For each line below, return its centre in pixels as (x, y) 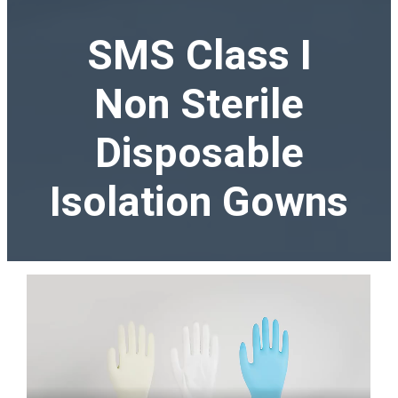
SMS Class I (199, 56)
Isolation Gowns (199, 202)
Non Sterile (199, 104)
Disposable (199, 153)
